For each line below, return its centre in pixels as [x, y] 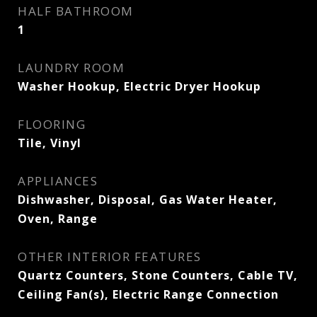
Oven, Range [58, 219]
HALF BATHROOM [76, 11]
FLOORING [52, 124]
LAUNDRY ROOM [71, 68]
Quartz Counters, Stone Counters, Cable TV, [158, 275]
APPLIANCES [58, 181]
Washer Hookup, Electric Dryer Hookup [139, 86]
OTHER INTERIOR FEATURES [110, 257]
